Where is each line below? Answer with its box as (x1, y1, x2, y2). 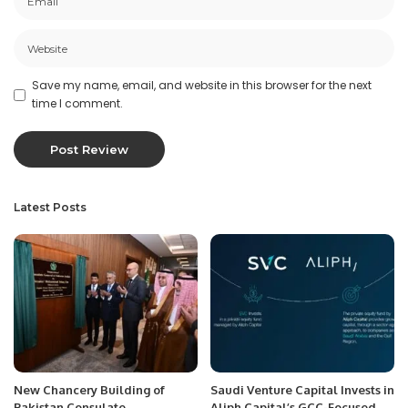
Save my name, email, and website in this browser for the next (32, 77, 372, 94)
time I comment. (32, 96, 123, 112)
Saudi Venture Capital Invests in (210, 382, 394, 397)
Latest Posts (14, 200, 87, 215)
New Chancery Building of (14, 382, 165, 397)
